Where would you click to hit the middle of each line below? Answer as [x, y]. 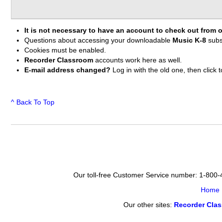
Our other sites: [148, 205]
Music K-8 [190, 41]
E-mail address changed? [68, 70]
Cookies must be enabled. [65, 51]
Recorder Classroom [59, 60]
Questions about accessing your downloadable [99, 41]
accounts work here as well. [138, 60]
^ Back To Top [33, 102]
